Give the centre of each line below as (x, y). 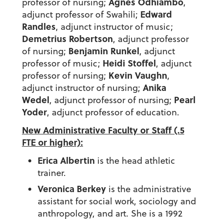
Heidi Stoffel (129, 63)
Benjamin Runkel (104, 51)
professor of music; (62, 64)
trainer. (52, 173)
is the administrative (150, 189)
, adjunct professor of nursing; (111, 100)
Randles (39, 27)
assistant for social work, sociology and (117, 201)
